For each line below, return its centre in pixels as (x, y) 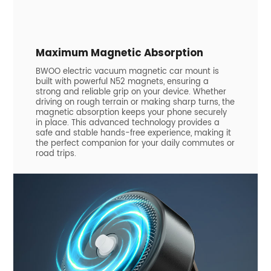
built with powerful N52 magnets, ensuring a (122, 82)
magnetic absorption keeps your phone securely (131, 113)
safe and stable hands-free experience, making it (133, 134)
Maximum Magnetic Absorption (119, 52)
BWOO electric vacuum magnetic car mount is (127, 72)
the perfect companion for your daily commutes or (135, 144)
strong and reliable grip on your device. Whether (131, 93)
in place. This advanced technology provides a (127, 123)
